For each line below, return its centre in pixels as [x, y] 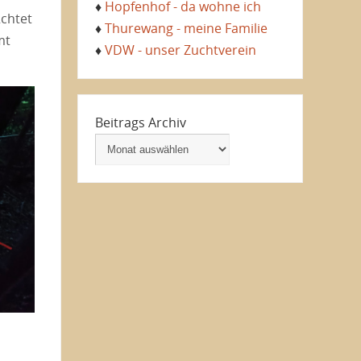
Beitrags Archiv [140, 123]
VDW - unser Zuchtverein [180, 50]
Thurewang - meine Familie [186, 29]
